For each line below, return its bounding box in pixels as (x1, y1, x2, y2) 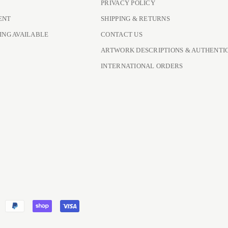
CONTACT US (101, 31, 142, 38)
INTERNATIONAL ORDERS (101, 62, 183, 70)
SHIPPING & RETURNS (101, 15, 170, 22)
